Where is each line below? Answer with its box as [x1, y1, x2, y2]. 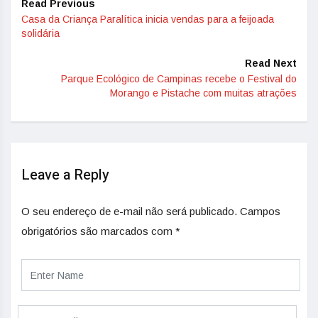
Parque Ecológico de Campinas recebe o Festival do [61, 73, 297, 84]
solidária [21, 28, 60, 39]
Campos [240, 205, 280, 217]
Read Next [245, 57, 297, 69]
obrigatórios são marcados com [21, 225, 175, 237]
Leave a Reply [21, 165, 109, 185]
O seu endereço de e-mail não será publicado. [21, 205, 237, 217]
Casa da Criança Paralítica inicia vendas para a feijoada [21, 13, 274, 25]
